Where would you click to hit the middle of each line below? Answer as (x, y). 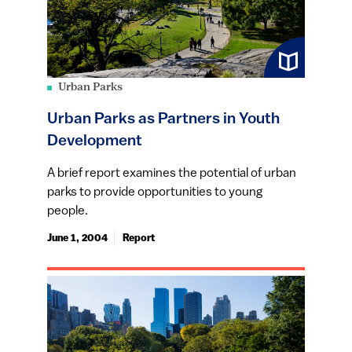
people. (68, 211)
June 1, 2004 (77, 238)
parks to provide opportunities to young (155, 192)
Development (95, 141)
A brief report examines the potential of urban (172, 173)
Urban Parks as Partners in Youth (163, 119)
